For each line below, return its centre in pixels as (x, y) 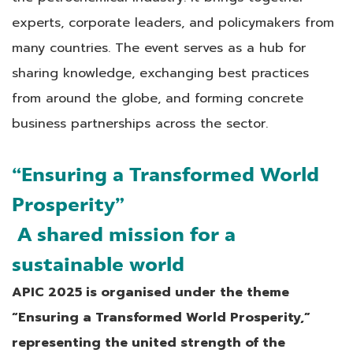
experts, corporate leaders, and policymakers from (173, 22)
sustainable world (98, 264)
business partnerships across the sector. (140, 123)
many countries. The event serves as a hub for (159, 47)
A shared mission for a (124, 234)
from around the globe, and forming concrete (158, 98)
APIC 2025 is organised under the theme (150, 292)
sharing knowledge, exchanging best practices (160, 72)
